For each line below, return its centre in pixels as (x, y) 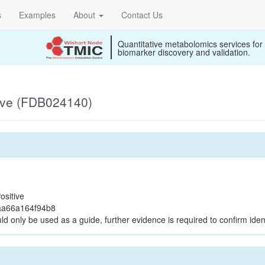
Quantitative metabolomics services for (190, 44)
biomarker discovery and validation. (184, 52)
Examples (37, 15)
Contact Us (142, 15)
